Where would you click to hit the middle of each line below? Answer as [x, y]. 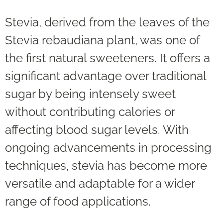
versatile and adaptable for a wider [100, 184]
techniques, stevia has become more [106, 166]
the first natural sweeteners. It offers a [108, 58]
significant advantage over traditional [106, 76]
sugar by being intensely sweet [90, 94]
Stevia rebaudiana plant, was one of [102, 40]
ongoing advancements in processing [108, 148]
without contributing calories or [90, 112]
